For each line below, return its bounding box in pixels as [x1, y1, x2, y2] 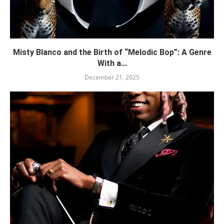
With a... [97, 58, 127, 68]
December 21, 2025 [84, 73, 139, 82]
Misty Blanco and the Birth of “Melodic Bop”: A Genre [12, 47, 211, 57]
